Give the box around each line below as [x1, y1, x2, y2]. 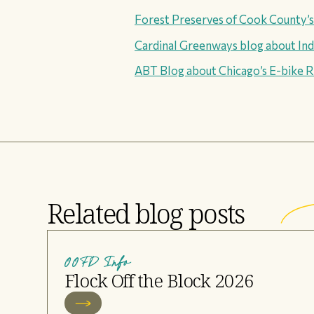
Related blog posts [47, 196, 245, 231]
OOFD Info [64, 250, 131, 272]
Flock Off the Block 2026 [64, 268, 254, 292]
